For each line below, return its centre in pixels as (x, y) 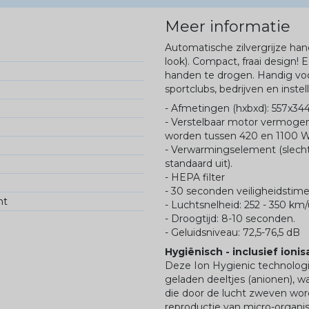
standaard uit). (199, 164)
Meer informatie (228, 27)
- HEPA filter (195, 178)
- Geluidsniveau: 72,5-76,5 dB (232, 233)
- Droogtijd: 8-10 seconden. (230, 219)
